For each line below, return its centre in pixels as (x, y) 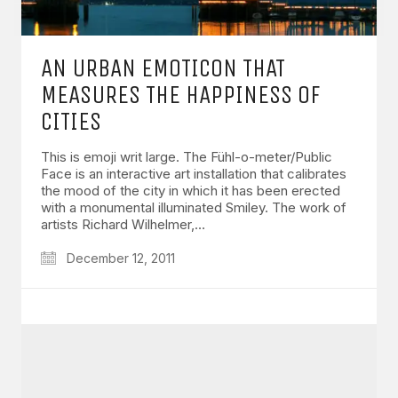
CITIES (71, 121)
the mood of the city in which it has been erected (191, 190)
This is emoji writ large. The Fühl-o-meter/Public (187, 156)
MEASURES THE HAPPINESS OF (181, 94)
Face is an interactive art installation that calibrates (194, 173)
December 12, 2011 (119, 258)
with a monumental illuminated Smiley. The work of (194, 207)
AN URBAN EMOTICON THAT (163, 68)
